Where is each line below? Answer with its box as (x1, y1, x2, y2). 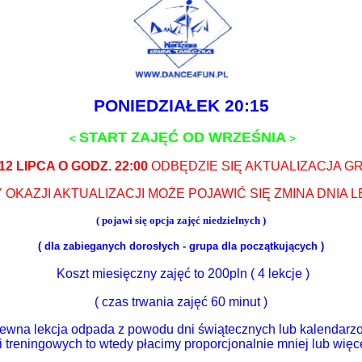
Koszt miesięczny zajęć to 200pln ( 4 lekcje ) (57, 267, 309, 280)
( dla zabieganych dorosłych (38, 240, 179, 252)
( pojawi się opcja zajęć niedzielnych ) (96, 214, 266, 226)
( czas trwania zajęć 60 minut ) (95, 295, 267, 309)
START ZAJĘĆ (79, 129, 183, 145)
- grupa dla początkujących (179, 240, 318, 252)
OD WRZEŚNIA (183, 129, 286, 145)
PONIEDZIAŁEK (93, 96, 220, 116)
